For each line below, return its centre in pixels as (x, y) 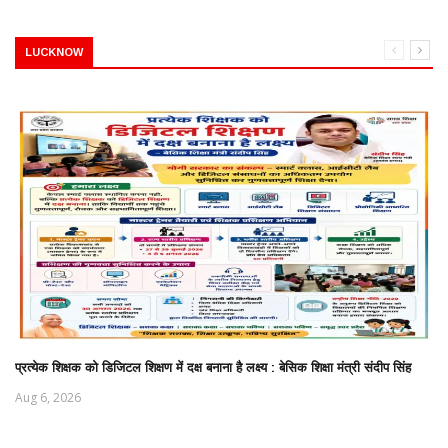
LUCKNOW (54, 51)
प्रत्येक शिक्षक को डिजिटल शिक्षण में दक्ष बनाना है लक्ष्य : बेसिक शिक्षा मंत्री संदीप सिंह (213, 367)
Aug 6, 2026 (48, 398)
